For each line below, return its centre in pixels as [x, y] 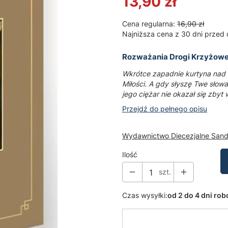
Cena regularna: [149, 24]
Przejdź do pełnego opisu [165, 108]
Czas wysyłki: [145, 195]
